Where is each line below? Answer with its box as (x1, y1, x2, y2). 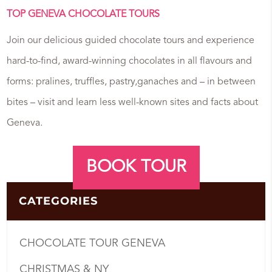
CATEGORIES (19, 194, 98, 208)
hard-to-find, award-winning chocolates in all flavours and (7, 56, 253, 67)
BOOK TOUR (86, 159, 186, 177)
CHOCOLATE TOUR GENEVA (19, 238, 166, 250)
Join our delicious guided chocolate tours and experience (7, 36, 255, 46)
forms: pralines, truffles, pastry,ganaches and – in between (7, 77, 256, 87)
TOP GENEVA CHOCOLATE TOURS (7, 10, 160, 20)
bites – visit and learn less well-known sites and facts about (7, 98, 259, 108)
